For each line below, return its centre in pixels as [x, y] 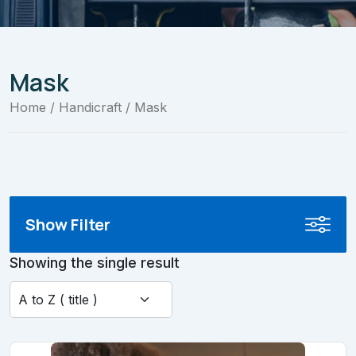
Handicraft [90, 108]
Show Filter [68, 224]
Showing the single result [95, 263]
